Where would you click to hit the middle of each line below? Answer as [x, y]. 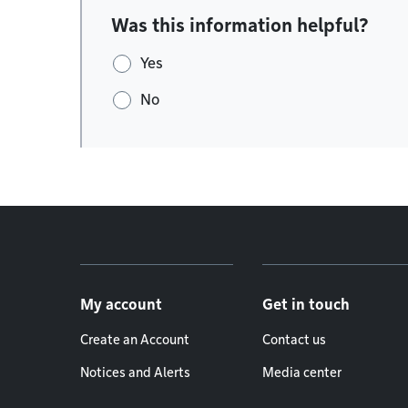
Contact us [294, 340]
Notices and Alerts [135, 372]
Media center [302, 372]
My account [121, 305]
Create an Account [135, 340]
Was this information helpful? [240, 25]
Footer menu [168, 281]
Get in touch [306, 305]
